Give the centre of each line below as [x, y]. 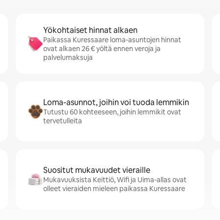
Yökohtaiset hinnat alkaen [90, 30]
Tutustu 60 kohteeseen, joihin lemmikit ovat [112, 112]
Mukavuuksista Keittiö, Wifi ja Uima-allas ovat [115, 180]
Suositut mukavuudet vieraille [97, 170]
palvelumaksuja [68, 57]
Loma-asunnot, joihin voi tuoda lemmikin [116, 102]
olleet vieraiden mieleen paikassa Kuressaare [114, 189]
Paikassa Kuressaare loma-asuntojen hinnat [112, 40]
